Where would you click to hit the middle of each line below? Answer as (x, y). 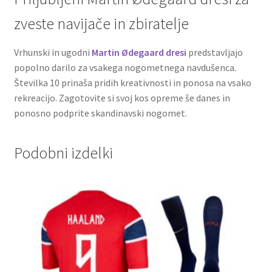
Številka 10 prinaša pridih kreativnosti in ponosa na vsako (132, 82)
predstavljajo (214, 52)
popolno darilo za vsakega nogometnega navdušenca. (125, 67)
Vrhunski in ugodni (53, 52)
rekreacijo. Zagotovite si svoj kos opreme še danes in (122, 97)
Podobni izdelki (63, 153)
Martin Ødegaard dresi (139, 52)
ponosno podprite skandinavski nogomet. (100, 113)
